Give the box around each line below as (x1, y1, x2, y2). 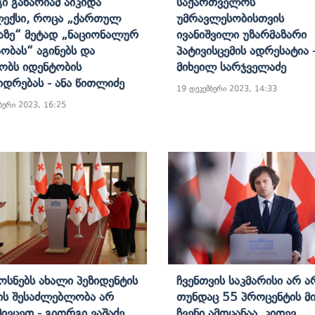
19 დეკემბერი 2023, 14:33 (176, 83, 277, 94)
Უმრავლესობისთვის (176, 11, 284, 25)
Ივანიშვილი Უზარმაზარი (176, 27, 307, 41)
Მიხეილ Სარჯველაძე (176, 59, 286, 74)
